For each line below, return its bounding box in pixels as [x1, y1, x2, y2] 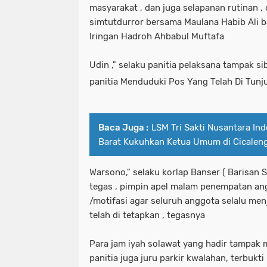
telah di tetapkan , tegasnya [89, 209, 205, 221]
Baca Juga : [98, 122, 148, 133]
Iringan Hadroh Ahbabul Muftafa [89, 30, 224, 42]
